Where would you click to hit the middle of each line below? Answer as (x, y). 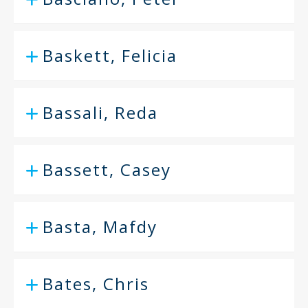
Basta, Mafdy (100, 227)
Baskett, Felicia (110, 55)
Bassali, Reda (100, 112)
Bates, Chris (96, 284)
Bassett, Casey (107, 169)
